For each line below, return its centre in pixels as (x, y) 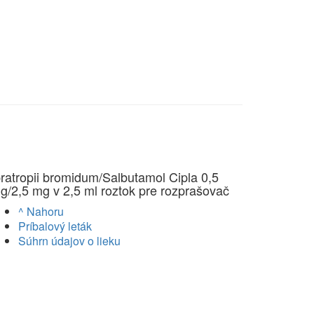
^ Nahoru (41, 212)
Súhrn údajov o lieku (69, 241)
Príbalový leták (55, 226)
